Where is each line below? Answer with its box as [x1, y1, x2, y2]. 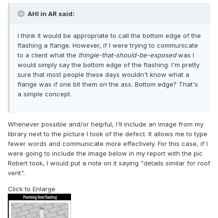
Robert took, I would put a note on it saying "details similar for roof [8, 159, 210, 167]
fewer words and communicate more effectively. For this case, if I [8, 140, 208, 148]
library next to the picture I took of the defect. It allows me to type [8, 130, 207, 138]
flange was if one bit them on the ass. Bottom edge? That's [18, 80, 198, 89]
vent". [8, 169, 25, 177]
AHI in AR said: [26, 10, 74, 18]
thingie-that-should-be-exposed [78, 51, 176, 59]
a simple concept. [18, 90, 72, 98]
